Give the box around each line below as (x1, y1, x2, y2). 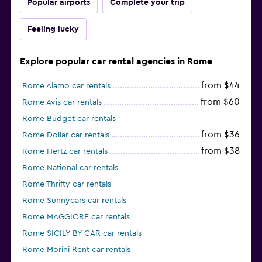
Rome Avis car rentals (22, 98, 102, 107)
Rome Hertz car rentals (22, 147, 108, 156)
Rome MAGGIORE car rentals (22, 213, 130, 222)
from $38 (201, 146, 240, 156)
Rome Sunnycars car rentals (22, 196, 126, 205)
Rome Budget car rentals (22, 115, 116, 123)
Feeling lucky (27, 25, 79, 34)
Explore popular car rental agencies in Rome (20, 57, 212, 67)
